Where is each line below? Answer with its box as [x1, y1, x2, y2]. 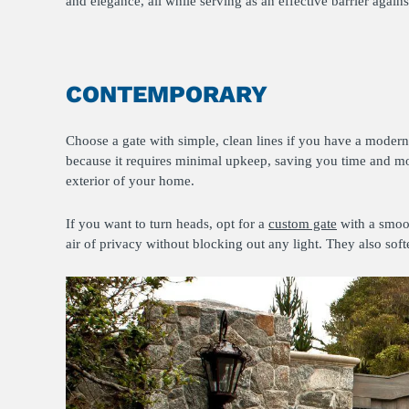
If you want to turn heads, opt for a [66, 216, 268, 231]
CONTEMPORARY [66, 80, 267, 108]
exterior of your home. [66, 173, 194, 188]
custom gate [268, 216, 337, 231]
